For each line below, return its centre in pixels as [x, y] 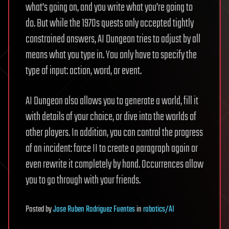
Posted [36, 210]
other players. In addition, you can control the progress [114, 133]
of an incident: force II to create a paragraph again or [112, 149]
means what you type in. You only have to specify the [111, 55]
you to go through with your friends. [83, 181]
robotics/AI [159, 210]
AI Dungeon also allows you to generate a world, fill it [112, 101]
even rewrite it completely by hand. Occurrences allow [114, 165]
